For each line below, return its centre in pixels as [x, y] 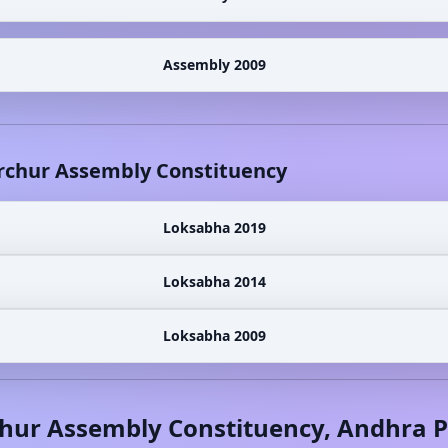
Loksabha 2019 [214, 227]
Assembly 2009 [214, 64]
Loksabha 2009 [214, 335]
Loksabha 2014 [214, 281]
